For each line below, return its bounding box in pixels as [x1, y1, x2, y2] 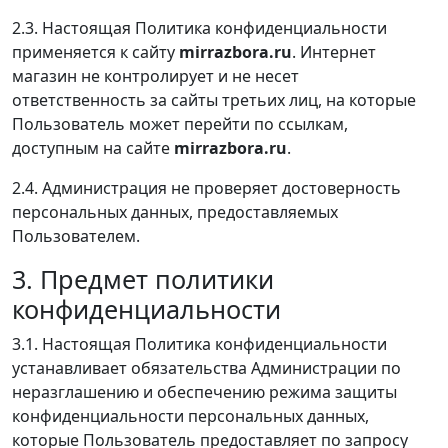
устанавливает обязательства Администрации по [12, 356, 401, 379]
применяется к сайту [12, 40, 179, 63]
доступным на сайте [12, 136, 174, 159]
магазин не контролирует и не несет [12, 64, 299, 87]
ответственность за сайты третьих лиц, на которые [12, 88, 416, 111]
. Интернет [292, 40, 376, 63]
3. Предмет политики [12, 261, 274, 296]
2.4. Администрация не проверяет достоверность [12, 176, 401, 199]
